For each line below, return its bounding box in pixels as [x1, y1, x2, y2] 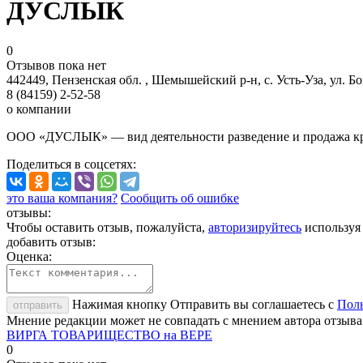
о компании [6, 101, 71, 116]
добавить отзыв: [6, 234, 96, 249]
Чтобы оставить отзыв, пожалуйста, [6, 220, 205, 234]
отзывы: [6, 205, 51, 220]
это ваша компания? [6, 190, 117, 205]
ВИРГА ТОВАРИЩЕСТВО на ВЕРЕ [6, 327, 212, 342]
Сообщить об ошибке [121, 190, 239, 205]
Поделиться [6, 156, 75, 171]
